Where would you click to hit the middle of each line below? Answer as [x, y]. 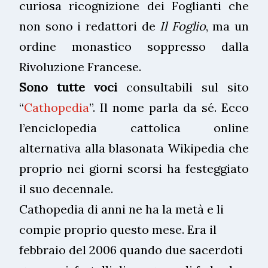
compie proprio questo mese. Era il [118, 229]
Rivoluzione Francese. [80, 66]
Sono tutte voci [68, 87]
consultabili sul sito [183, 87]
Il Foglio [183, 26]
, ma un [227, 26]
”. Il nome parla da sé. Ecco [169, 107]
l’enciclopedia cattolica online [134, 127]
